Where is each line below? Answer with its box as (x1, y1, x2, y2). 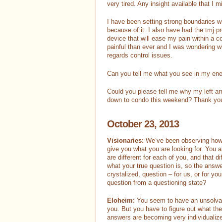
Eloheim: (107, 197, 135, 205)
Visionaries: (107, 136, 146, 144)
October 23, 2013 (107, 118, 179, 129)
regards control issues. (107, 52, 172, 59)
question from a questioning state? (107, 178, 206, 186)
